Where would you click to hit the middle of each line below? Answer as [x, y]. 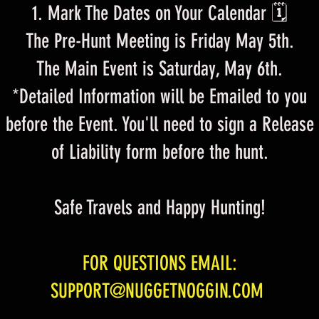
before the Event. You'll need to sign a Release [159, 124]
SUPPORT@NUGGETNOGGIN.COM [157, 291]
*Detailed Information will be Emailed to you [159, 96]
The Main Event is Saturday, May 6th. [159, 69]
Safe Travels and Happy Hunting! [159, 208]
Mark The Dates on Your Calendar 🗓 [167, 13]
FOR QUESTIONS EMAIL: [159, 263]
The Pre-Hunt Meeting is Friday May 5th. [159, 41]
